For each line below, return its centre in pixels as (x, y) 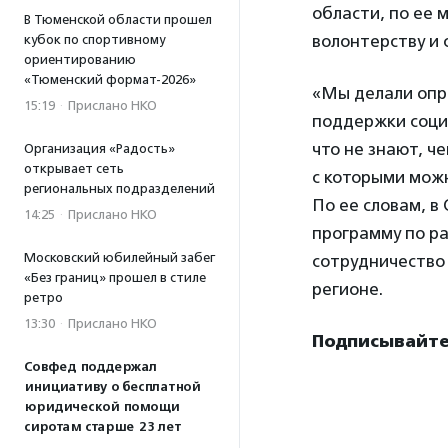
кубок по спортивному (94, 39)
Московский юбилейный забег (119, 257)
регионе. (347, 289)
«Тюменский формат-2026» (110, 79)
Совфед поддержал (90, 367)
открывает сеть (74, 168)
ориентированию (80, 59)
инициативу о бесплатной (112, 387)
